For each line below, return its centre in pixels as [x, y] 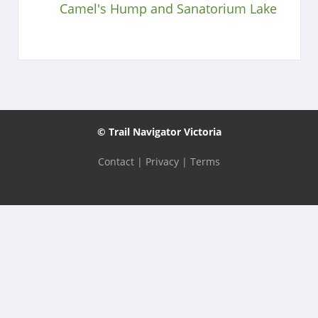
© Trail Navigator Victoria [159, 131]
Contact [116, 161]
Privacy [162, 161]
